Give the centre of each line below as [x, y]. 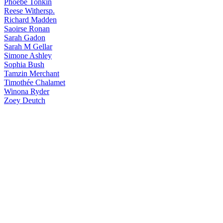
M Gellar [37, 47]
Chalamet [49, 82]
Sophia [15, 64]
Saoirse [15, 29]
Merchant [43, 73]
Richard [16, 20]
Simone [16, 56]
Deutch [33, 100]
